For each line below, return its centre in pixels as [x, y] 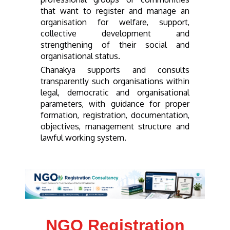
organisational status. [81, 56]
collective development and [115, 33]
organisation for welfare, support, [115, 22]
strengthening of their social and [115, 44]
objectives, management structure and [115, 126]
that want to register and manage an [115, 11]
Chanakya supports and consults [115, 70]
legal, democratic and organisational [115, 92]
